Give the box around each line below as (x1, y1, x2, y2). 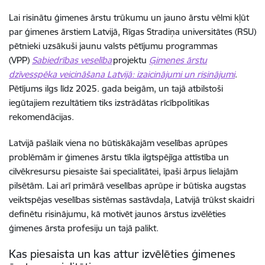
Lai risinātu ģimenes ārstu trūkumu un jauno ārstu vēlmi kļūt (9, 11, 249, 23)
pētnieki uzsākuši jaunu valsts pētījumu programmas (9, 40, 218, 51)
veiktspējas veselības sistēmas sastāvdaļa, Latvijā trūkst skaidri (9, 193, 254, 205)
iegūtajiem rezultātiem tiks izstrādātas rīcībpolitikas (9, 96, 209, 108)
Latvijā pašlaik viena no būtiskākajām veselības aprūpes (9, 137, 228, 148)
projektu (112, 54, 149, 66)
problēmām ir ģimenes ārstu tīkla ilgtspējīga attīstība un (9, 151, 229, 163)
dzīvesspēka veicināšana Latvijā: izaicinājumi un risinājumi (9, 68, 235, 80)
